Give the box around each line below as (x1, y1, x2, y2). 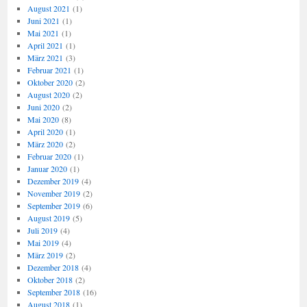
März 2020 (27, 138, 63, 149)
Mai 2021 (27, 27, 59, 38)
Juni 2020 (27, 101, 60, 112)
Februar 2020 (27, 151, 71, 162)
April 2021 (27, 40, 63, 51)
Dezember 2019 (27, 175, 79, 186)
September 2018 (27, 286, 80, 297)
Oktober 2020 (27, 77, 73, 88)
